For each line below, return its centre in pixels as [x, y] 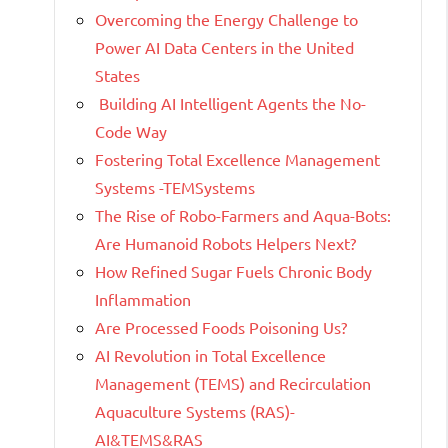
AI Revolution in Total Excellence [210, 355]
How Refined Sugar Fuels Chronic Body [233, 271]
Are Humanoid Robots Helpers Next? [225, 243]
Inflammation [143, 299]
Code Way [131, 131]
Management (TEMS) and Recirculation [233, 383]
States [117, 75]
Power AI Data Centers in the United [224, 47]
